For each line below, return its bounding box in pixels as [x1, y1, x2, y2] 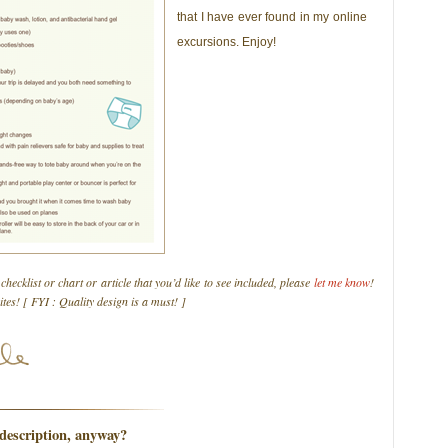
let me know [313, 273, 371, 290]
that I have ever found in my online [177, 9, 367, 24]
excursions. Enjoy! [177, 34, 276, 49]
